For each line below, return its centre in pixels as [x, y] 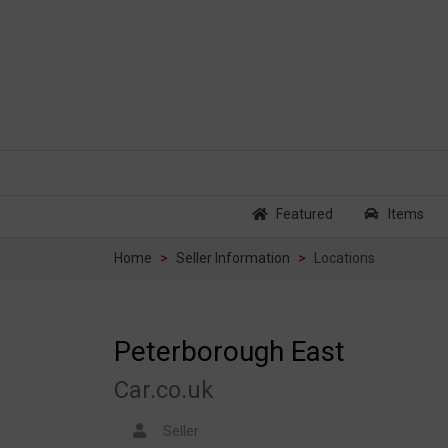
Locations [344, 258]
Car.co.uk [164, 389]
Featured [303, 214]
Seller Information [233, 258]
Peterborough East [229, 351]
